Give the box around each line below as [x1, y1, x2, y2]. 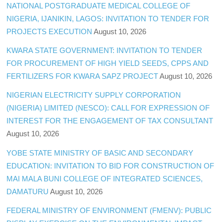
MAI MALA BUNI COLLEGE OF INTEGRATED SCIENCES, [6, 174, 203, 183]
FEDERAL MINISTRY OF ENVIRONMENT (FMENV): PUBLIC [6, 206, 212, 215]
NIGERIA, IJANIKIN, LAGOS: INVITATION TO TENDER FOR [6, 14, 210, 23]
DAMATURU [6, 187, 49, 196]
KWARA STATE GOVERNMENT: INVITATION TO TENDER [6, 46, 203, 55]
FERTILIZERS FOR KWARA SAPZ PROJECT [6, 72, 159, 81]
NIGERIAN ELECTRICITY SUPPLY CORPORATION [6, 91, 181, 100]
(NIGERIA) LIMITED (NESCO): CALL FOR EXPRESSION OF [6, 104, 210, 112]
